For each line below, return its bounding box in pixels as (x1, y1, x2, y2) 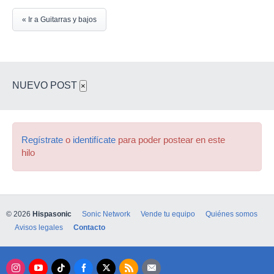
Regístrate (21, 135, 63, 145)
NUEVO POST (12, 80, 80, 91)
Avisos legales (15, 223, 63, 232)
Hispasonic (32, 210, 72, 218)
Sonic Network (82, 210, 130, 218)
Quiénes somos (206, 210, 257, 218)
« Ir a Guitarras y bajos (22, 15, 97, 24)
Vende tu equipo (141, 210, 195, 218)
